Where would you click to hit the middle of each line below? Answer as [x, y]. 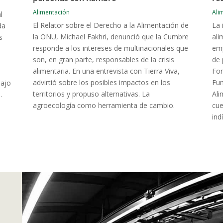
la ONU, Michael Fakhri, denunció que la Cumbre [111, 36]
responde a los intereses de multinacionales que [110, 48]
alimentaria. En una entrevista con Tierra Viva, [106, 71]
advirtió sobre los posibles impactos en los [101, 82]
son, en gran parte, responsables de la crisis [103, 59]
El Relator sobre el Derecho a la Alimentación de [111, 25]
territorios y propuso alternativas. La [91, 94]
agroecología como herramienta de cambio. [104, 105]
